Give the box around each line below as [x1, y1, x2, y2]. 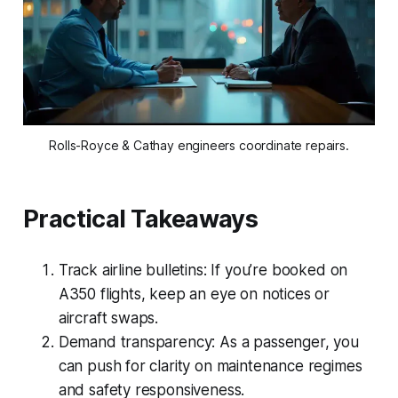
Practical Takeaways [22, 203, 259, 234]
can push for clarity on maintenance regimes [58, 356, 362, 375]
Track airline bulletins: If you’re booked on [58, 260, 348, 279]
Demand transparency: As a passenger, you [58, 332, 359, 351]
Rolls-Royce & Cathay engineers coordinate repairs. [49, 137, 349, 153]
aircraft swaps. [58, 308, 159, 327]
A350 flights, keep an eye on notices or [58, 284, 330, 303]
